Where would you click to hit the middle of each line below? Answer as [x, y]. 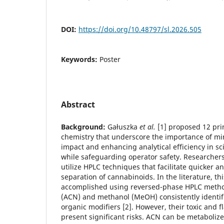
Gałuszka [122, 126]
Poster [110, 59]
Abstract [78, 104]
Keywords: [80, 59]
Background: [83, 126]
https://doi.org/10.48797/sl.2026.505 [140, 29]
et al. [147, 126]
